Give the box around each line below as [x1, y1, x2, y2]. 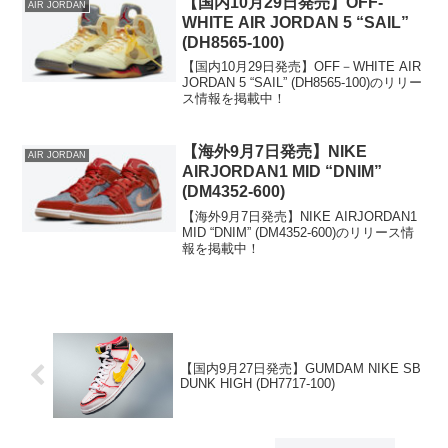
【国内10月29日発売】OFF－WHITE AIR [182, 59, 422, 75]
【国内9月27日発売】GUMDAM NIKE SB [179, 360, 421, 376]
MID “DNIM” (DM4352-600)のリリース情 [182, 224, 415, 240]
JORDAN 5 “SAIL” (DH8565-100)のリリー [182, 75, 423, 91]
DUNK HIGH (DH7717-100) [179, 375, 335, 391]
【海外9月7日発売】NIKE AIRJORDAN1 [182, 208, 418, 224]
